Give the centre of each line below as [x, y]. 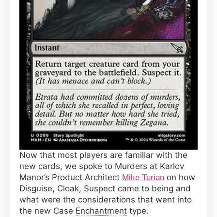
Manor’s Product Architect [71, 177]
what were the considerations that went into [106, 199]
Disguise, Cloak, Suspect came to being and [105, 188]
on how [180, 177]
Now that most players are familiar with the [103, 155]
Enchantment [101, 210]
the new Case [47, 210]
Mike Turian [143, 177]
